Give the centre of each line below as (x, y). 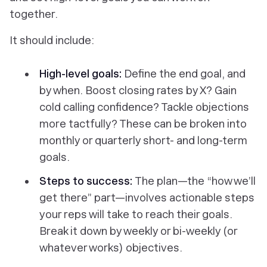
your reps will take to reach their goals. (136, 215)
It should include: (52, 41)
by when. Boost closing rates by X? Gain (138, 91)
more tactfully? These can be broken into (143, 124)
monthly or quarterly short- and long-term (143, 141)
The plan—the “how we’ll (195, 181)
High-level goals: (82, 74)
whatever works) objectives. (112, 248)
